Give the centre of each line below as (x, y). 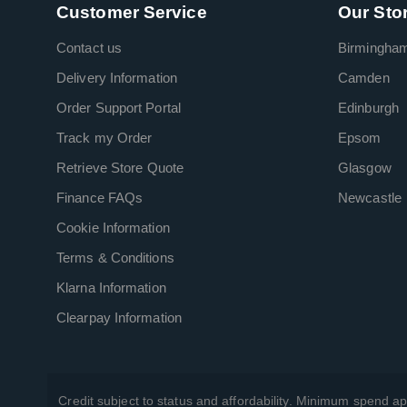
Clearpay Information (119, 318)
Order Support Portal (119, 108)
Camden (364, 78)
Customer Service (132, 13)
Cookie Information (113, 228)
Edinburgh (368, 108)
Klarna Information (111, 288)
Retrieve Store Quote (120, 168)
